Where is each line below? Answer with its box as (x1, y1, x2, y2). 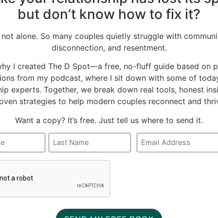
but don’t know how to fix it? (18, 5, 200, 22)
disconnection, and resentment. (51, 42, 167, 53)
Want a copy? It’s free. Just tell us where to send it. (15, 115, 203, 125)
